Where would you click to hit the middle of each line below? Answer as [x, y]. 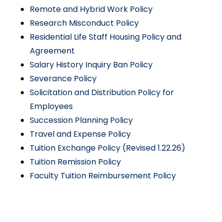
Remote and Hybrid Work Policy [91, 9]
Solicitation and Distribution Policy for [102, 92]
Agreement [52, 51]
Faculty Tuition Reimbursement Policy [103, 176]
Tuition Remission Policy [75, 162]
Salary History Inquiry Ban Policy [91, 65]
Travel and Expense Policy [80, 134]
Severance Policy [63, 79]
